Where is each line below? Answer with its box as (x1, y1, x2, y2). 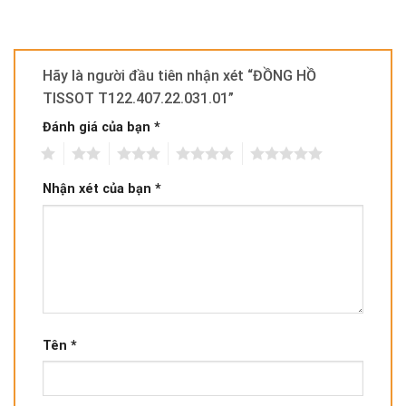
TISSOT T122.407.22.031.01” (43, 89, 237, 107)
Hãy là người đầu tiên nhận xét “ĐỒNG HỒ (43, 66, 316, 84)
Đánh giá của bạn (43, 119, 154, 135)
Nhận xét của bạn (43, 181, 155, 198)
